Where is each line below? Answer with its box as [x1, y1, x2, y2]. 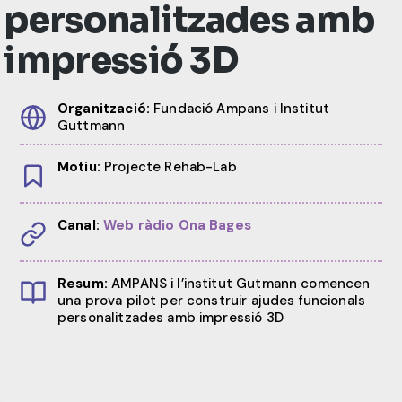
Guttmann [57, 116, 126, 135]
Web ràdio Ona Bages [103, 215, 251, 234]
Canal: [57, 215, 100, 234]
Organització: [57, 99, 150, 118]
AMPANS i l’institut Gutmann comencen [107, 274, 371, 293]
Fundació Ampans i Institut [149, 99, 330, 118]
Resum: [57, 274, 108, 293]
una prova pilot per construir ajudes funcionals [57, 291, 366, 310]
